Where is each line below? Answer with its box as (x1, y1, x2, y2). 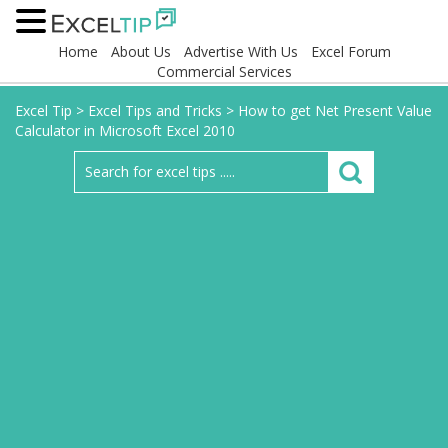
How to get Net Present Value (238, 101, 432, 120)
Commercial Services (156, 62, 292, 81)
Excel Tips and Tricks (88, 101, 222, 120)
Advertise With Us (183, 42, 298, 61)
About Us (110, 42, 171, 61)
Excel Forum (310, 42, 391, 61)
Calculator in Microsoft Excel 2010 (15, 121, 235, 140)
